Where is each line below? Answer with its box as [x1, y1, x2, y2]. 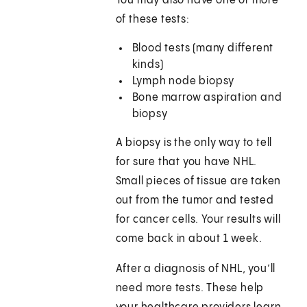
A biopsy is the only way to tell [115, 137, 273, 149]
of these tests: [115, 14, 190, 26]
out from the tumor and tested [115, 195, 274, 207]
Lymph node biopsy [132, 75, 235, 88]
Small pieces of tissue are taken [115, 175, 282, 188]
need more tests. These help [115, 282, 265, 295]
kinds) [132, 59, 164, 71]
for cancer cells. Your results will [115, 214, 281, 226]
